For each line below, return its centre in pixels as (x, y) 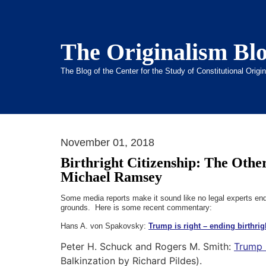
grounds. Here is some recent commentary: (136, 208)
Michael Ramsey (111, 177)
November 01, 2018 (107, 142)
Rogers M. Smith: (194, 247)
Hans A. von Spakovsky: (104, 226)
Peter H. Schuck (96, 247)
